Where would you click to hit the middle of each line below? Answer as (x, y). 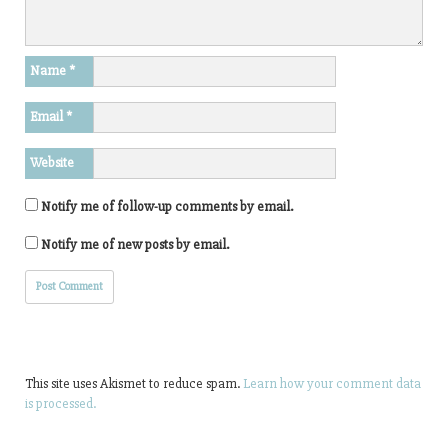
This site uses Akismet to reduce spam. (134, 383)
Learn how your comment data (332, 383)
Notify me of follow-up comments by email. (167, 206)
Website (52, 162)
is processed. (60, 403)
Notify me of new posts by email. (135, 244)
